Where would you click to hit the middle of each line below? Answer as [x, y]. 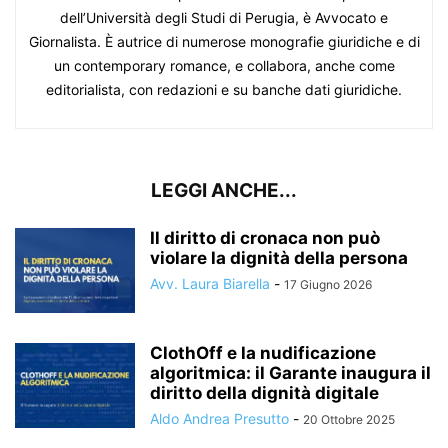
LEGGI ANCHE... [224, 190]
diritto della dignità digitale [264, 393]
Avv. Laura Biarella [210, 283]
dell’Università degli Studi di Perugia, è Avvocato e [224, 17]
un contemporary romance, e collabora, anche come [224, 65]
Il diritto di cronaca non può [265, 238]
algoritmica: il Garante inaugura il [290, 373]
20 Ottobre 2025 [349, 419]
